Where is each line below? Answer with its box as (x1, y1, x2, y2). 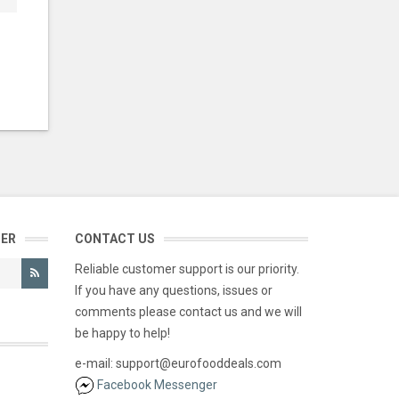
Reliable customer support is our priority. (74, 262, 299, 276)
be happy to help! (74, 326, 170, 340)
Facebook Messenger (96, 378, 217, 392)
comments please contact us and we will (74, 305, 302, 319)
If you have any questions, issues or (74, 283, 273, 297)
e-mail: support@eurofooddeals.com (74, 356, 281, 370)
